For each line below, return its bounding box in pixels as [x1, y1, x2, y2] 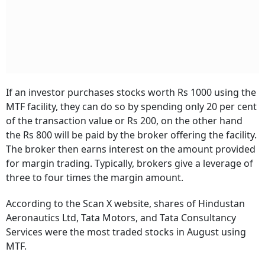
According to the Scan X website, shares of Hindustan [6, 197, 245, 210]
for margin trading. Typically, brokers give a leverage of [6, 157, 253, 170]
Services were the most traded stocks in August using [6, 225, 246, 238]
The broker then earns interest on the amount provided [6, 143, 256, 156]
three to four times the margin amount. [6, 171, 183, 184]
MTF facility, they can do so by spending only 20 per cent [6, 100, 257, 113]
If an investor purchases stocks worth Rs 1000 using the [6, 86, 256, 99]
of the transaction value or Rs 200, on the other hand [6, 114, 243, 127]
